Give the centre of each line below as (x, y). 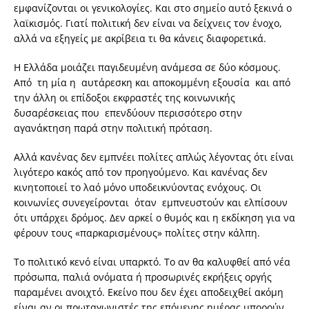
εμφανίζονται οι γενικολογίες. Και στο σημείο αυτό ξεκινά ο (153, 8)
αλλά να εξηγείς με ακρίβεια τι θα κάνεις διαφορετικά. (140, 39)
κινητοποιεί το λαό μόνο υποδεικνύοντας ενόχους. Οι (138, 188)
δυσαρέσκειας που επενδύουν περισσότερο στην (128, 113)
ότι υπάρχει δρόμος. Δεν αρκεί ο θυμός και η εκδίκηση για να (154, 218)
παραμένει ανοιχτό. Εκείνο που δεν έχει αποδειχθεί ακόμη (149, 292)
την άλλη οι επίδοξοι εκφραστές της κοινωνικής (124, 98)
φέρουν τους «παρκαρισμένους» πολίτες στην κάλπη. (137, 233)
